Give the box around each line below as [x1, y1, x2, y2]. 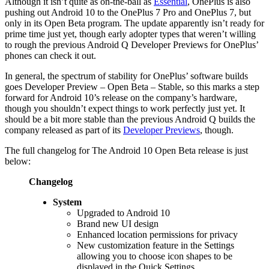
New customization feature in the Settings [77, 240, 234, 250]
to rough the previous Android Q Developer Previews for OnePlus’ [5, 39, 258, 50]
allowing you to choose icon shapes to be [77, 250, 232, 261]
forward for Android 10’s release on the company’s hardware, [5, 92, 237, 103]
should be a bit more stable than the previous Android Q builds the [5, 113, 255, 124]
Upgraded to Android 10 [77, 207, 170, 218]
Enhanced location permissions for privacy [77, 229, 238, 240]
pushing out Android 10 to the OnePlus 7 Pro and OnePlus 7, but [5, 7, 251, 17]
